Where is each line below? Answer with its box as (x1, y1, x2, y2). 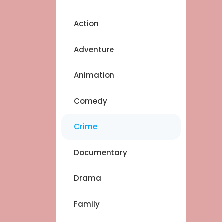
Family (74, 199, 100, 209)
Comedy (74, 96, 107, 106)
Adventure (74, 44, 114, 55)
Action (74, 18, 99, 29)
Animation (74, 70, 114, 80)
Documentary (74, 147, 127, 158)
